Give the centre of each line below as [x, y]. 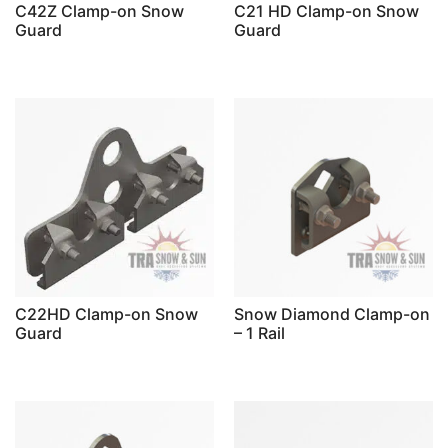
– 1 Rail [259, 332]
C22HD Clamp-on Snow [106, 313]
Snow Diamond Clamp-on [332, 313]
